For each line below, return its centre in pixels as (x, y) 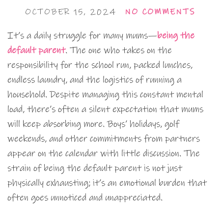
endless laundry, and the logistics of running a (95, 80)
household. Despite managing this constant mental (105, 95)
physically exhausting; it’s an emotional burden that (107, 183)
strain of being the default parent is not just (95, 168)
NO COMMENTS (160, 12)
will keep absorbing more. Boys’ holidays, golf (93, 124)
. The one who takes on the (119, 51)
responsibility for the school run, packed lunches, (100, 65)
